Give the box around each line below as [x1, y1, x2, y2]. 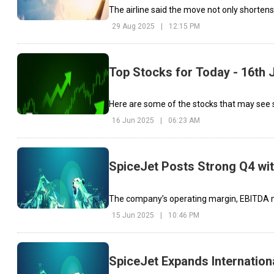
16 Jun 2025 [112, 116, 154, 125]
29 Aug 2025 [112, 21, 155, 31]
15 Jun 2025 [112, 210, 154, 220]
